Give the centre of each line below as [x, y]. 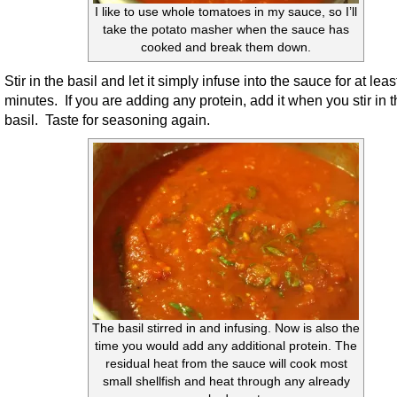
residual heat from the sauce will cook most [226, 364]
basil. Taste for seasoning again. [107, 120]
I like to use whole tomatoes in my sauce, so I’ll [226, 12]
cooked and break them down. [226, 48]
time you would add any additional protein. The [226, 346]
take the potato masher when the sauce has [226, 30]
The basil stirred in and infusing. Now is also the [226, 329]
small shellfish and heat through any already [226, 382]
